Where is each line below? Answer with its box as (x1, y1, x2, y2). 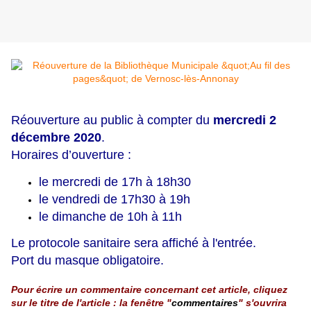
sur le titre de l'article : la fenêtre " (11, 296, 171, 308)
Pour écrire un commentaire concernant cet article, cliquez (11, 283, 287, 295)
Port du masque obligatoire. (11, 253, 164, 267)
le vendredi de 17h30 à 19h (39, 192, 190, 206)
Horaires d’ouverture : (11, 148, 131, 162)
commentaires (171, 296, 238, 308)
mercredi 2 (213, 113, 276, 128)
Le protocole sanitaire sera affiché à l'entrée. (11, 235, 256, 250)
